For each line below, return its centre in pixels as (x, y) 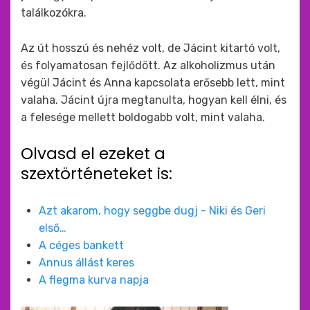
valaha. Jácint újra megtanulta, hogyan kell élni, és (154, 100)
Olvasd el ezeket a (93, 154)
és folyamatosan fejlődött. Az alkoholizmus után (148, 65)
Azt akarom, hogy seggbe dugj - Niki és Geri (152, 211)
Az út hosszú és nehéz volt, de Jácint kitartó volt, (151, 48)
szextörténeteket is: (97, 174)
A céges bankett (81, 245)
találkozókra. (54, 13)
